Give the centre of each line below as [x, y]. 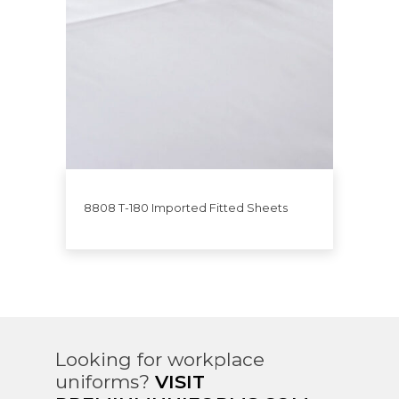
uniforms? [105, 381]
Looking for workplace [159, 359]
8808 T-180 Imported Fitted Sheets [186, 208]
